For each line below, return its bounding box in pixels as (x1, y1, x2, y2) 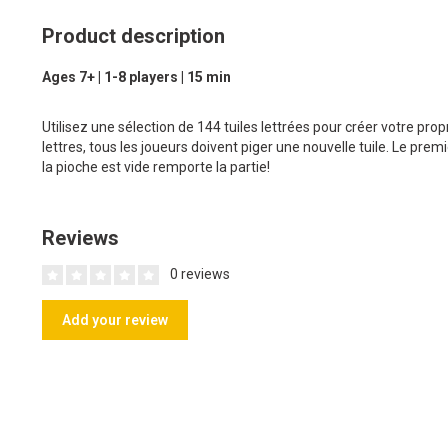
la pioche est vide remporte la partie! (42, 159, 270, 176)
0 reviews (167, 266, 230, 283)
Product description (42, 24, 225, 48)
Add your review (62, 312, 168, 329)
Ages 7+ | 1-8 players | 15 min (42, 69, 231, 85)
